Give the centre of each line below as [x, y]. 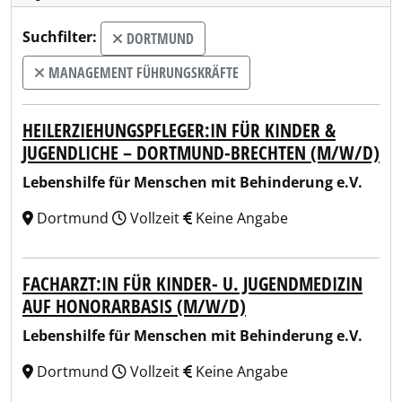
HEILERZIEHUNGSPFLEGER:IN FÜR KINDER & [179, 130]
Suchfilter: [60, 37]
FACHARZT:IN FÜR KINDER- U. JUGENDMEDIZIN [192, 284]
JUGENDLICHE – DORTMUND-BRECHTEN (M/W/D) [201, 153]
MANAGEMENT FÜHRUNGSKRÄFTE [142, 73]
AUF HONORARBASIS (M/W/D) [134, 306]
